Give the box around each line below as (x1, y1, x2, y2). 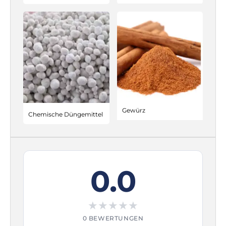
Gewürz (122, 106, 145, 114)
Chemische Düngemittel (28, 110, 103, 119)
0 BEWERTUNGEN (82, 215, 144, 222)
